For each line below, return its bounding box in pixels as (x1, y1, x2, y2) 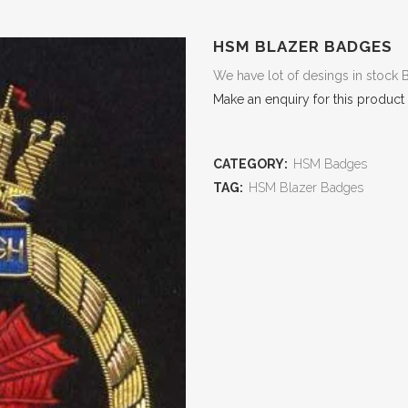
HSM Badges (293, 157, 367, 171)
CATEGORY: (213, 157, 291, 171)
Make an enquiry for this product (213, 92, 404, 107)
